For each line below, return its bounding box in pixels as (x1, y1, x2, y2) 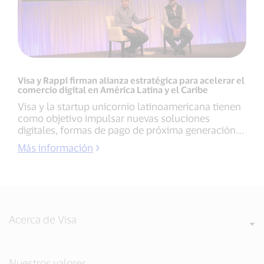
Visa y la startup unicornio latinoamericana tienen (18, 100, 241, 113)
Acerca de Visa (9, 213, 77, 226)
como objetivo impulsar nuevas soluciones (18, 112, 210, 124)
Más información (18, 141, 93, 154)
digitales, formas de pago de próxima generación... (18, 124, 245, 136)
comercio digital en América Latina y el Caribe (18, 84, 208, 95)
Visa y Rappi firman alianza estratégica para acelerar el (18, 75, 245, 86)
